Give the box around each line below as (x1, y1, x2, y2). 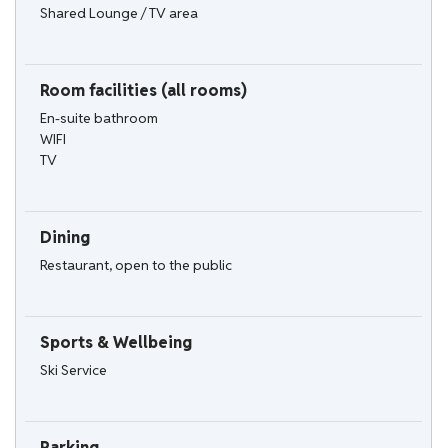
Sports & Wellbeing (40, 331, 192, 353)
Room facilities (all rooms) (40, 79, 247, 101)
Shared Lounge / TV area (40, 3, 198, 22)
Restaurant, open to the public (40, 255, 232, 274)
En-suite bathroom (40, 108, 158, 127)
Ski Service (40, 360, 107, 379)
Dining (40, 226, 90, 248)
